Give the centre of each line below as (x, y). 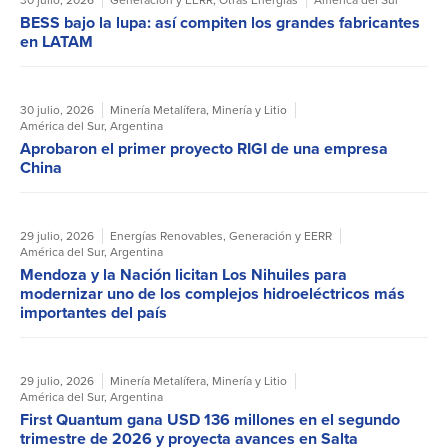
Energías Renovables (166, 236)
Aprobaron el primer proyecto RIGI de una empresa (204, 149)
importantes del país (93, 313)
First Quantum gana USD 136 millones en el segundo (210, 420)
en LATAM (56, 42)
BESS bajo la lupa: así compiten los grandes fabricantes (220, 23)
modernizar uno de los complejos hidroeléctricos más (212, 294)
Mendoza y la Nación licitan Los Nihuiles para (183, 275)
